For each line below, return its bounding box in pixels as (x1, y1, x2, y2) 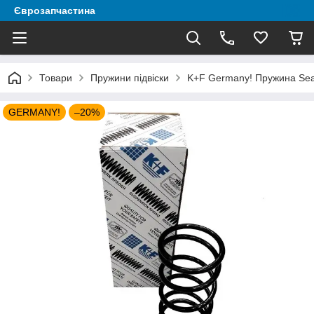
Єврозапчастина (14, 5, 95, 16)
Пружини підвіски (90, 72, 169, 83)
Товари (39, 72, 72, 83)
